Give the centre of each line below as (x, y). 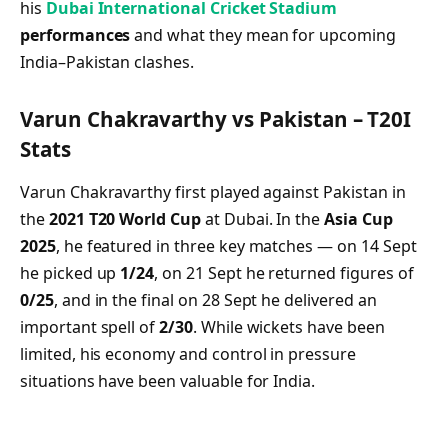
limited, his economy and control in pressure (188, 354)
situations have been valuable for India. (168, 381)
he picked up (70, 273)
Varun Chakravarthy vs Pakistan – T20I (216, 119)
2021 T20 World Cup (124, 219)
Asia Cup (358, 219)
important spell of (90, 327)
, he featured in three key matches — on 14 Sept (236, 246)
